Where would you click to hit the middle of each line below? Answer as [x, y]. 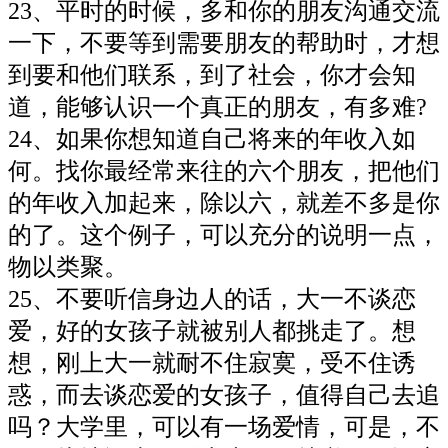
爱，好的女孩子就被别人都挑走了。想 [212, 330]
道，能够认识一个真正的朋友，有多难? [217, 106]
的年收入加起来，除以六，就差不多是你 [224, 202]
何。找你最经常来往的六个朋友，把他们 [224, 170]
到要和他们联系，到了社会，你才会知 [212, 74]
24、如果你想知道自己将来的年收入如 [212, 138]
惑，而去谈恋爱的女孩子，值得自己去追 [224, 394]
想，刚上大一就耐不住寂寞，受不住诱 [212, 362]
